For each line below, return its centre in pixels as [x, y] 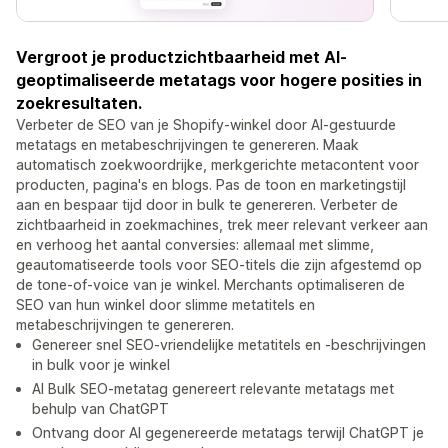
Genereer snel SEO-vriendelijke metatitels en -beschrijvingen [229, 345]
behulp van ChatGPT [100, 409]
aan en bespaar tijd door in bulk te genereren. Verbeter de [207, 205]
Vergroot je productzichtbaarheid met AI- [181, 57]
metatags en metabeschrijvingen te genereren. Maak [187, 145]
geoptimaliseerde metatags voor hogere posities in [219, 80]
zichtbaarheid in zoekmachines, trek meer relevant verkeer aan [222, 225]
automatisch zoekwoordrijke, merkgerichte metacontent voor [217, 165]
